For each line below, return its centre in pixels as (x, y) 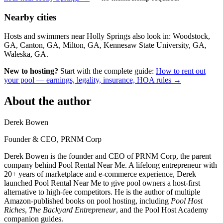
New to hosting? (31, 71)
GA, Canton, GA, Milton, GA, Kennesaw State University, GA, (105, 45)
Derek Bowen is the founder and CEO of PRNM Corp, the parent (108, 156)
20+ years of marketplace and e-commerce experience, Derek (100, 174)
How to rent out (181, 71)
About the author (48, 101)
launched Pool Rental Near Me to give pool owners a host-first (102, 183)
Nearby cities (30, 17)
